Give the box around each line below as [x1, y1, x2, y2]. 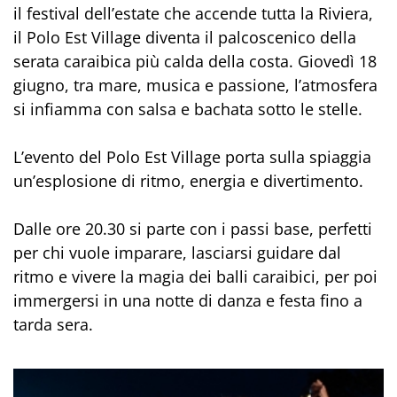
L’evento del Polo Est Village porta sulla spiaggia [13, 146, 371, 168]
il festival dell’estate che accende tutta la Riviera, [13, 3, 373, 25]
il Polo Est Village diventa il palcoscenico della [13, 27, 356, 49]
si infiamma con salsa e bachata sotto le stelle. [13, 98, 362, 121]
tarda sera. [13, 314, 93, 336]
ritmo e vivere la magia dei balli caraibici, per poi [13, 266, 378, 288]
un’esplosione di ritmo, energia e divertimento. [13, 170, 363, 192]
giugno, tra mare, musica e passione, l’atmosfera [13, 74, 378, 97]
